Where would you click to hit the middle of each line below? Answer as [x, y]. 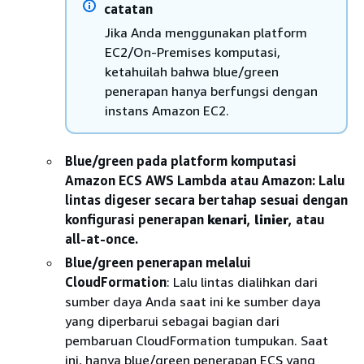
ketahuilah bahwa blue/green [192, 71]
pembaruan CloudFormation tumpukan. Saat [197, 340]
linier [271, 219]
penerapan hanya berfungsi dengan [211, 91]
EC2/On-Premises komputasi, [193, 52]
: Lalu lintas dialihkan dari [242, 282]
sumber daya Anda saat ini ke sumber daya [193, 301]
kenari [227, 219]
